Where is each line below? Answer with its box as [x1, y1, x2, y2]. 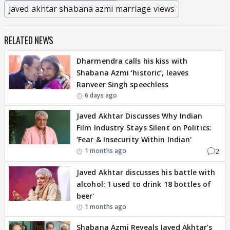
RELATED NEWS [4, 33, 53, 47]
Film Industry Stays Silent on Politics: [76, 122, 212, 132]
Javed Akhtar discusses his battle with [76, 167, 215, 177]
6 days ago [85, 90, 117, 100]
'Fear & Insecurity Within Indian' [76, 134, 192, 144]
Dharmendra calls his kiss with [76, 55, 188, 66]
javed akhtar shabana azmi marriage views [9, 3, 175, 14]
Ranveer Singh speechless [76, 79, 169, 89]
